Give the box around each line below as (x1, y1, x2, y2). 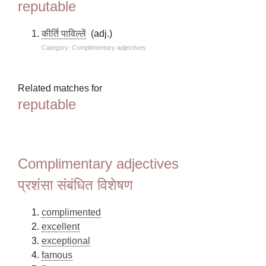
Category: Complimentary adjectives (42, 43, 147, 51)
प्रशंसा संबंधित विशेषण (18, 176, 134, 193)
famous (42, 249, 73, 260)
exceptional (42, 235, 91, 246)
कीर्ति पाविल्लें (42, 28, 87, 39)
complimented (42, 207, 102, 217)
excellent (42, 221, 80, 232)
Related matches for (18, 83, 103, 93)
